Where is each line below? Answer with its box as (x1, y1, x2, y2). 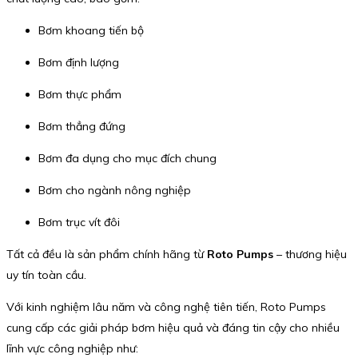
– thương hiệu (273, 247, 347, 262)
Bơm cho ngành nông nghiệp (38, 183, 191, 198)
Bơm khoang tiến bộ (38, 23, 144, 38)
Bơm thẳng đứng (38, 119, 125, 134)
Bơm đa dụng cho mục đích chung (38, 151, 217, 166)
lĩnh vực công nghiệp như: (6, 341, 138, 356)
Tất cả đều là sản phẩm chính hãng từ (6, 247, 207, 262)
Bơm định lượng (38, 55, 119, 70)
